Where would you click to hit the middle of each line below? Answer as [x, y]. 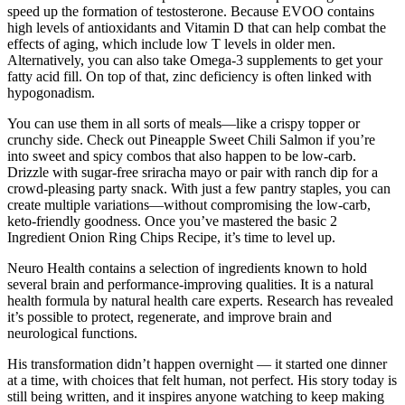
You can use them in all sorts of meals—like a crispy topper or [184, 124]
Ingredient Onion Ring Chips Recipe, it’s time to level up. [171, 238]
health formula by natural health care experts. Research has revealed [200, 301]
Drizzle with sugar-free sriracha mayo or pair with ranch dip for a [193, 173]
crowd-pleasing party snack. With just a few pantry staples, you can [199, 189]
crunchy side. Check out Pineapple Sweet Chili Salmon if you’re [191, 140]
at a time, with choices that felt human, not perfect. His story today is [202, 381]
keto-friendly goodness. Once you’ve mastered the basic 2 [172, 221]
